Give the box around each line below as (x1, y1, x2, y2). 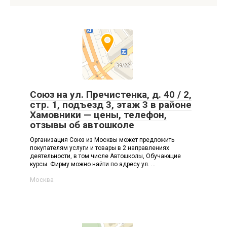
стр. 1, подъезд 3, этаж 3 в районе (30, 99, 192, 110)
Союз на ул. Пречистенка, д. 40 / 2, (30, 89, 192, 100)
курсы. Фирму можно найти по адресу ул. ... (30, 161, 156, 168)
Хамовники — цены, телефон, (30, 109, 167, 121)
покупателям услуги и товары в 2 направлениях (30, 144, 169, 152)
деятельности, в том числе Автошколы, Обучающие (30, 153, 181, 160)
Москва (30, 176, 54, 183)
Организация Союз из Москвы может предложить (30, 136, 174, 143)
